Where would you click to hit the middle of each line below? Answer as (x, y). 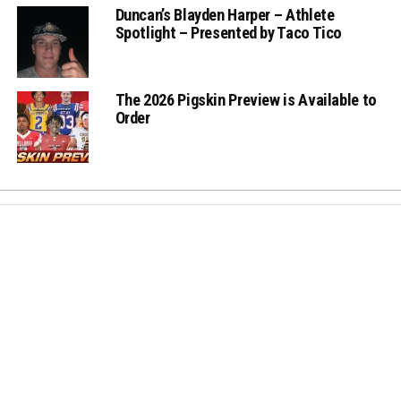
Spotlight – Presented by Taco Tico (229, 33)
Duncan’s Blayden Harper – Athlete (225, 15)
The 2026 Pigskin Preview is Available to (246, 100)
